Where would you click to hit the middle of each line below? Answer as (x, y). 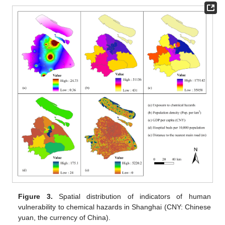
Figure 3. (35, 197)
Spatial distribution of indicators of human (132, 197)
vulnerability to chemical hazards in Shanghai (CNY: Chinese (115, 207)
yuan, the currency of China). (65, 218)
